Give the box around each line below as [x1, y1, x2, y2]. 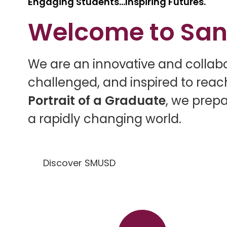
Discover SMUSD [43, 157, 116, 169]
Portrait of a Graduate [28, 92, 166, 109]
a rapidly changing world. [28, 110, 181, 127]
